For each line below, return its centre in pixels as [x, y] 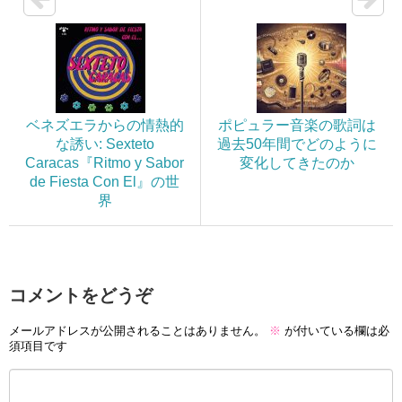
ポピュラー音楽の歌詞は [297, 126]
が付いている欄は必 [335, 330]
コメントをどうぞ [81, 296]
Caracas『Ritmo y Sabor [105, 163]
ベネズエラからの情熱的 [105, 126]
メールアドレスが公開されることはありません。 [137, 330]
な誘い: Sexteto [105, 144]
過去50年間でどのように [297, 144]
